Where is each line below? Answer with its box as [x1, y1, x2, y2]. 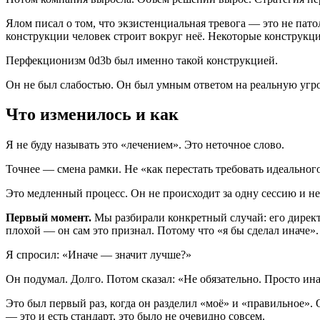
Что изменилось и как [6, 105, 179, 124]
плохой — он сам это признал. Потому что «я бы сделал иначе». [6, 224, 319, 237]
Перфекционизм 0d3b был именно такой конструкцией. [6, 54, 278, 66]
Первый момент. [6, 211, 91, 224]
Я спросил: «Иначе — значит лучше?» [6, 249, 191, 261]
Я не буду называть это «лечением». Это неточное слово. [6, 139, 284, 151]
